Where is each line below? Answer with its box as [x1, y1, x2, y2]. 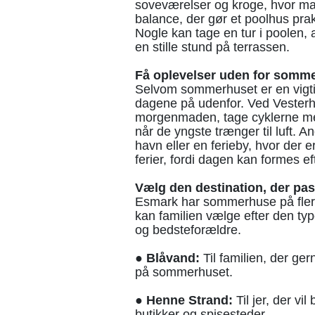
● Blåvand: [135, 251, 200, 266]
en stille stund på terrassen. [135, 40, 290, 55]
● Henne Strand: [135, 293, 233, 308]
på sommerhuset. [135, 265, 233, 280]
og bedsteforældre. [135, 223, 241, 238]
